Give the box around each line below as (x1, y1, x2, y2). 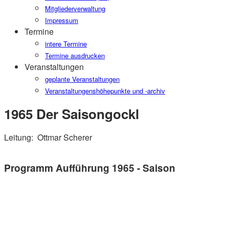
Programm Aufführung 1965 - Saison (4, 161, 175, 175)
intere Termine (45, 39, 87, 49)
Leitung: (4, 131, 35, 143)
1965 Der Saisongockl (4, 104, 139, 123)
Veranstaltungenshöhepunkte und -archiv (45, 86, 165, 96)
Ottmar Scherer (37, 131, 92, 143)
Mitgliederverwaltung (45, 4, 105, 13)
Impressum (45, 15, 78, 25)
